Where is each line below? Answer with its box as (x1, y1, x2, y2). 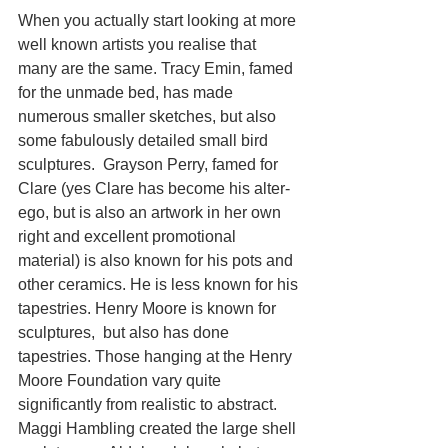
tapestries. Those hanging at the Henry (18, 348, 296, 365)
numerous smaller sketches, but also (18, 108, 280, 125)
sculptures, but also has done (18, 324, 233, 341)
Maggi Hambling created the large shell (18, 420, 300, 437)
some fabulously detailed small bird (18, 132, 272, 149)
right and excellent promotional (18, 228, 240, 245)
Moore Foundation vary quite (18, 372, 225, 389)
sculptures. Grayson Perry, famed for (18, 156, 282, 173)
